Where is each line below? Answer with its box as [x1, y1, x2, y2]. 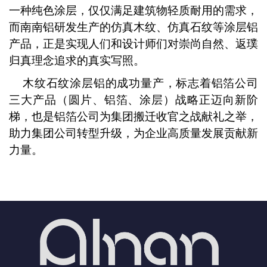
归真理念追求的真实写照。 [9, 54, 145, 67]
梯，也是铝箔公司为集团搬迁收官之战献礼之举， [9, 110, 258, 123]
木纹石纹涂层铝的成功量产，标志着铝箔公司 [9, 76, 258, 89]
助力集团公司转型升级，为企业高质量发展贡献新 [9, 126, 258, 139]
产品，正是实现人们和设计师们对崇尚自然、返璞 [9, 37, 258, 50]
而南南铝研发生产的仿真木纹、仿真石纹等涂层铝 [9, 20, 258, 33]
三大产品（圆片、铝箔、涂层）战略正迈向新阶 [9, 93, 258, 106]
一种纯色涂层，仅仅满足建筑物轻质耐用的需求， [9, 4, 258, 17]
